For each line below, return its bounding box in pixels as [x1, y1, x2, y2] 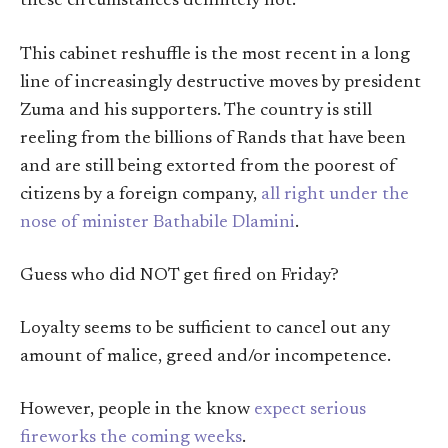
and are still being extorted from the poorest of [20, 157, 396, 176]
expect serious [254, 401, 366, 420]
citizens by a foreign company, [20, 185, 261, 204]
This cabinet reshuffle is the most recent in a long [20, 45, 410, 64]
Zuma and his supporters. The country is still [20, 101, 372, 120]
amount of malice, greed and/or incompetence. [20, 348, 391, 366]
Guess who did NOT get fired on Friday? [20, 266, 339, 285]
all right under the [261, 185, 409, 204]
